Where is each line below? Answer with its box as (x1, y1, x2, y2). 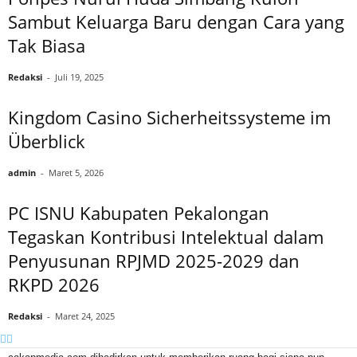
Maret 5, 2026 (49, 166, 104, 178)
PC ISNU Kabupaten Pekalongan (8, 200, 269, 225)
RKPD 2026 (8, 272, 100, 296)
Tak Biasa (8, 33, 85, 57)
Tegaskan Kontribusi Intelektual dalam (8, 224, 324, 249)
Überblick (8, 128, 85, 153)
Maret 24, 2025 (55, 309, 115, 322)
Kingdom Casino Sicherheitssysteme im (8, 104, 331, 129)
